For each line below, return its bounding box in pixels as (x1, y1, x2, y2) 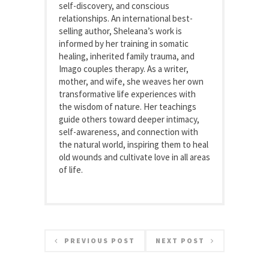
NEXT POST (156, 236, 205, 246)
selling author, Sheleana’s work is (59, 25, 182, 37)
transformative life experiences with (59, 88, 196, 100)
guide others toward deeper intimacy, (59, 113, 199, 125)
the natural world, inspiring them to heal (59, 139, 208, 151)
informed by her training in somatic (59, 38, 189, 50)
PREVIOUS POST (64, 236, 135, 246)
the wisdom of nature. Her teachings (59, 101, 196, 113)
